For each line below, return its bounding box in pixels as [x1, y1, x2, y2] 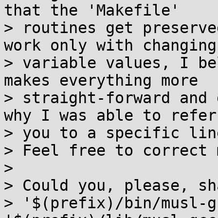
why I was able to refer [4, 107, 217, 124]
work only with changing [4, 36, 217, 54]
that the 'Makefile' [4, 1, 180, 19]
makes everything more [4, 72, 198, 89]
